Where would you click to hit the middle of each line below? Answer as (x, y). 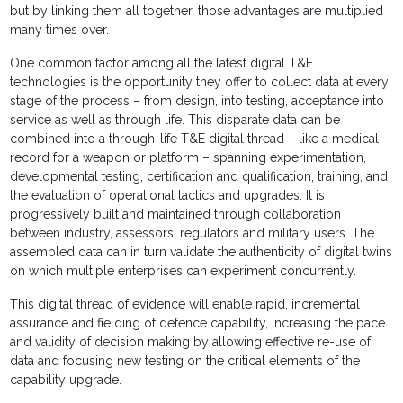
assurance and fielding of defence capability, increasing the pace (198, 323)
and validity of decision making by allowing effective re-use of (191, 342)
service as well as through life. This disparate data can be (175, 120)
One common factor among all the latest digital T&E (162, 63)
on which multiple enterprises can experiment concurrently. (184, 271)
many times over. (60, 30)
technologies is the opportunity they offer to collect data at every (200, 82)
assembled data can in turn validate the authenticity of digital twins (201, 252)
